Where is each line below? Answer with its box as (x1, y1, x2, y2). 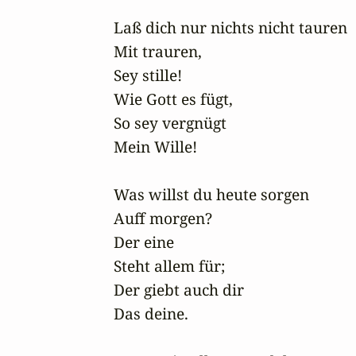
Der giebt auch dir (114, 279, 244, 301)
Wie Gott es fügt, (114, 88, 233, 110)
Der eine (114, 231, 174, 253)
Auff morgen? (114, 207, 212, 230)
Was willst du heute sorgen (114, 184, 309, 206)
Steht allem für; (114, 255, 225, 277)
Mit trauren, (114, 41, 202, 63)
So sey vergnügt (114, 112, 226, 134)
